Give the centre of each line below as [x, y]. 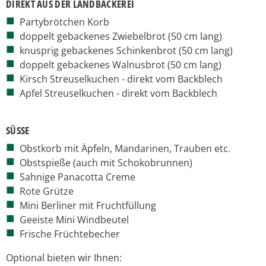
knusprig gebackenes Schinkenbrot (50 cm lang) [126, 50]
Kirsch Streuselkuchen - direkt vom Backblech [121, 79]
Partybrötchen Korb [64, 22]
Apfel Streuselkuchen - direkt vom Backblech [118, 93]
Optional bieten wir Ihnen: [64, 257]
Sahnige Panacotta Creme [77, 177]
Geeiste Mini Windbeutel [74, 219]
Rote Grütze [47, 191]
